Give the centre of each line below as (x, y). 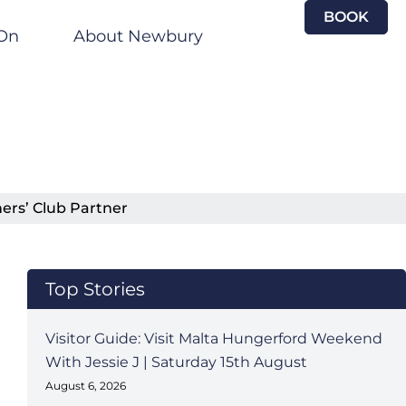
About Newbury (138, 36)
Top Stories (95, 289)
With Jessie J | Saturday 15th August (176, 362)
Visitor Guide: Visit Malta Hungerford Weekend (213, 338)
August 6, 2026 (85, 386)
